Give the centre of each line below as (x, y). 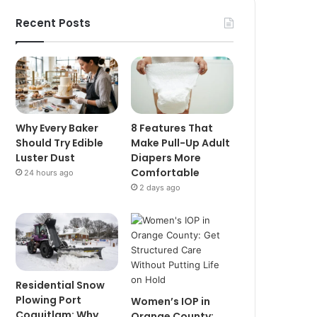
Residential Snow (60, 286)
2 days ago (160, 188)
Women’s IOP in (171, 302)
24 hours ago (49, 173)
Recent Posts (53, 23)
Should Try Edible (60, 143)
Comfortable (166, 173)
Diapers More (166, 158)
